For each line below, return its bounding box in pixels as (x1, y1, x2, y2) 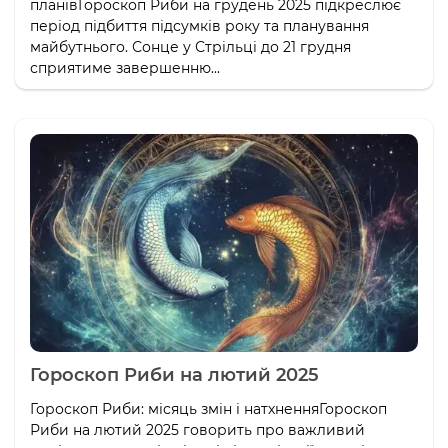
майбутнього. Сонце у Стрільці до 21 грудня (30, 38, 351, 56)
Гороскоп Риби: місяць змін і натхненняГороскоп (30, 400, 387, 419)
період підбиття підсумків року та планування (30, 17, 369, 35)
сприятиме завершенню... (30, 59, 220, 77)
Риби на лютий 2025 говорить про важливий (30, 421, 365, 440)
